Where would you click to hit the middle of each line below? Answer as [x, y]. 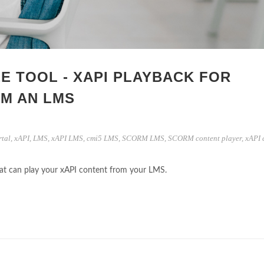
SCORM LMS [143, 138]
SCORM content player [205, 138]
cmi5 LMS [103, 138]
